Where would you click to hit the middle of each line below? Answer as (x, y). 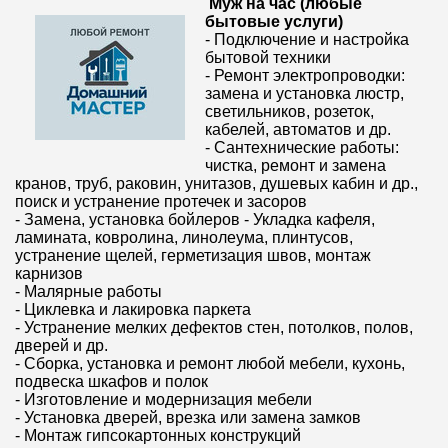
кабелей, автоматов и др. (298, 129)
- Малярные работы (88, 291)
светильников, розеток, (289, 111)
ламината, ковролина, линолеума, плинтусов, (184, 237)
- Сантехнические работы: (302, 147)
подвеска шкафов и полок (111, 381)
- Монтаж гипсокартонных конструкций (158, 435)
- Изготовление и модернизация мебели (163, 399)
